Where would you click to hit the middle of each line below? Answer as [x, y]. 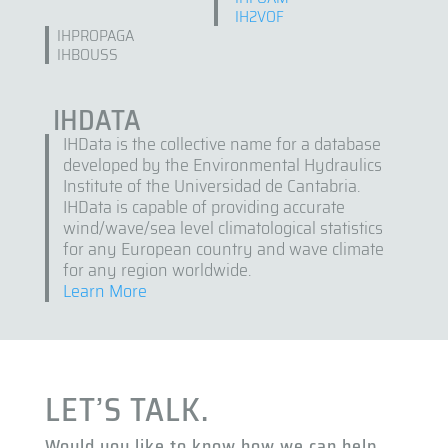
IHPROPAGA [96, 35]
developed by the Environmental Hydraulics [223, 165]
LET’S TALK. [126, 410]
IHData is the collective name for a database [222, 144]
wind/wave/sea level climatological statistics [223, 228]
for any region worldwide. [157, 270]
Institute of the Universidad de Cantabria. [212, 186]
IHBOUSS [88, 54]
